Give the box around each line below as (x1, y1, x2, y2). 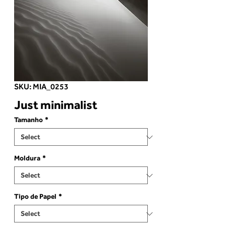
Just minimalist (14, 97, 97, 112)
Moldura (14, 154, 40, 162)
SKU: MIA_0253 (14, 82, 69, 91)
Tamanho (14, 116, 43, 124)
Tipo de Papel (14, 192, 56, 201)
